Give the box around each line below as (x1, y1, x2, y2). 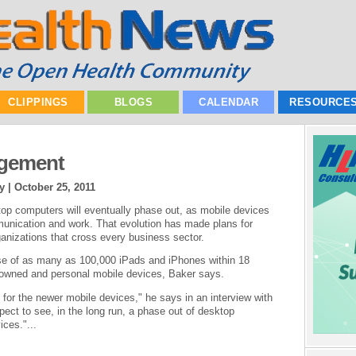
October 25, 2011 (14, 180, 95, 193)
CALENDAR (199, 96, 259, 108)
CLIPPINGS (8, 96, 68, 108)
